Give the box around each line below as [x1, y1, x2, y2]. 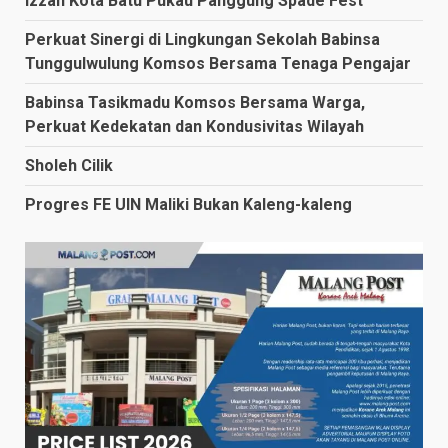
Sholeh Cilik [25, 156, 113, 176]
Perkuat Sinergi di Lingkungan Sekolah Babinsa [25, 30, 380, 50]
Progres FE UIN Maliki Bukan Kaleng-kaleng [25, 195, 352, 215]
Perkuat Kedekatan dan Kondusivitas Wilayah [25, 117, 364, 137]
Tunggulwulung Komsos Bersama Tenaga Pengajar [25, 54, 411, 74]
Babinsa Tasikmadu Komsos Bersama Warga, [25, 93, 365, 113]
